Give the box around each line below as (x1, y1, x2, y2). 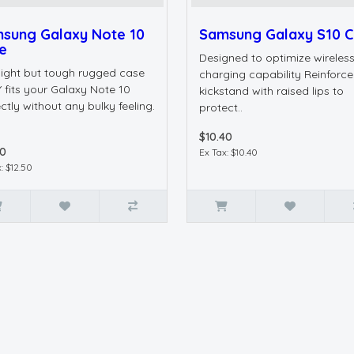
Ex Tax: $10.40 (199, 146, 258, 159)
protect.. (199, 100, 243, 115)
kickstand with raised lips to (199, 84, 344, 99)
